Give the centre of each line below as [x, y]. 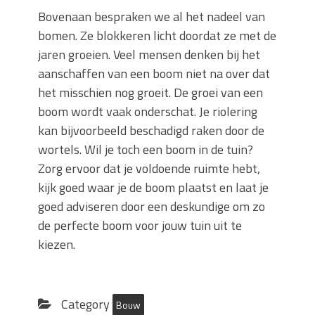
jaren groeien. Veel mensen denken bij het [149, 55]
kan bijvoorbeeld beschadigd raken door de [151, 131]
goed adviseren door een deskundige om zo [152, 207]
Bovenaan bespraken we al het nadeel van [152, 17]
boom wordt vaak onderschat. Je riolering [148, 112]
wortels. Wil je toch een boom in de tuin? [146, 150]
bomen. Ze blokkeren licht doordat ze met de [157, 36]
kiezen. [58, 245]
